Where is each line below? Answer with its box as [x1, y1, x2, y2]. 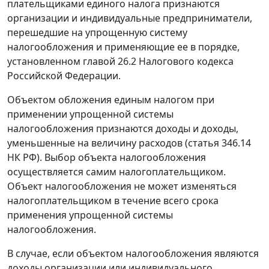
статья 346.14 [188, 136, 251, 150]
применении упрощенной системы [7, 107, 174, 121]
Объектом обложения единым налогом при [7, 93, 214, 107]
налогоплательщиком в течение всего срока [7, 194, 219, 208]
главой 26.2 [83, 55, 136, 68]
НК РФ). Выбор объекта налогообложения [7, 151, 206, 165]
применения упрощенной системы [7, 208, 173, 222]
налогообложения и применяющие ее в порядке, [7, 40, 240, 54]
